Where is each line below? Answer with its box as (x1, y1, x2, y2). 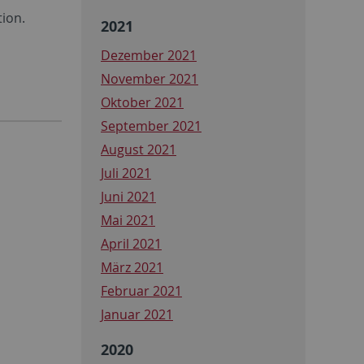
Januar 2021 (101, 305, 173, 323)
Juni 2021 (101, 187, 156, 206)
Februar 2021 (101, 281, 182, 300)
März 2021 (101, 258, 163, 276)
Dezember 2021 (101, 45, 197, 64)
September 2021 (101, 116, 201, 135)
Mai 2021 (101, 210, 155, 229)
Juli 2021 (101, 163, 151, 182)
